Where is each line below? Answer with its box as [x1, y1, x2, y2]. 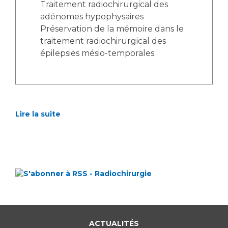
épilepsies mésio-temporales [40, 48, 154, 59]
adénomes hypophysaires [40, 12, 144, 22]
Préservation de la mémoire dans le [40, 24, 184, 34]
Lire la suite [15, 109, 61, 119]
